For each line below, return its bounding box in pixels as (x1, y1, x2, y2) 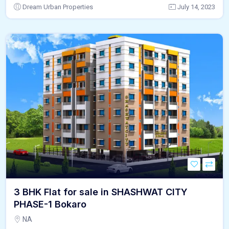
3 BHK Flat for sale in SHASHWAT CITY (14, 186, 188, 197)
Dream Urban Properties (22, 3, 93, 11)
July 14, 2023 (177, 3, 215, 11)
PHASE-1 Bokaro (14, 198, 86, 210)
